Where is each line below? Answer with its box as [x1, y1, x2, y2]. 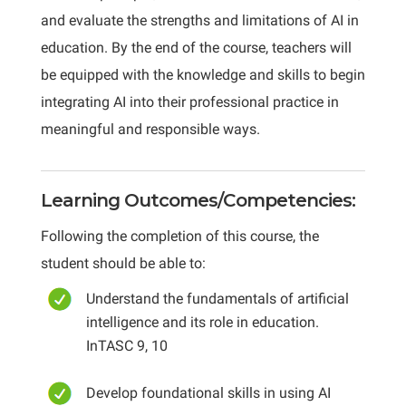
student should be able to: [40, 255, 206, 272]
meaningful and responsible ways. [40, 121, 260, 138]
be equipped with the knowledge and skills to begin [40, 66, 365, 83]
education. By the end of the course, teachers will [40, 39, 352, 56]
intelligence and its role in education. [85, 314, 319, 331]
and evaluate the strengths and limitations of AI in [40, 12, 359, 29]
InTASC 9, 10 [85, 337, 168, 354]
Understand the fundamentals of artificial [85, 290, 349, 307]
